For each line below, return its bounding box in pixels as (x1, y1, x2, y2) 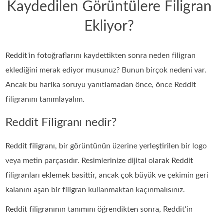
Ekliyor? (84, 18, 134, 34)
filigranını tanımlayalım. (5, 95, 85, 103)
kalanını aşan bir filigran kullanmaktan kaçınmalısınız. (5, 185, 185, 194)
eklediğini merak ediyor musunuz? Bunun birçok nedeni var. (5, 66, 207, 74)
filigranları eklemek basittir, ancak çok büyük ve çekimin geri (5, 171, 209, 179)
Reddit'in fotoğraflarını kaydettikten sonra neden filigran (5, 51, 196, 59)
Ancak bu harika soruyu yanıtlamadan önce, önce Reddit (5, 80, 197, 89)
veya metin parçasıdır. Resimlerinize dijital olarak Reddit (5, 156, 194, 164)
